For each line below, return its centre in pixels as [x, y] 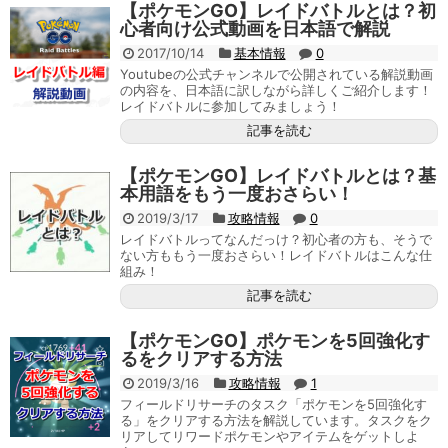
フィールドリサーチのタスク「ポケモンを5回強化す [273, 404]
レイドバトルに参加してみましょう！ [230, 106]
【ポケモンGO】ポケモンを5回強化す [275, 340]
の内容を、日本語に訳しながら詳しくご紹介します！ [276, 90]
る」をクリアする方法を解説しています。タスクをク [276, 420]
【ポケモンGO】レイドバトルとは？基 [278, 175]
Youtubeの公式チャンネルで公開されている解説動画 [276, 74]
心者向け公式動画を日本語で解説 [255, 28]
